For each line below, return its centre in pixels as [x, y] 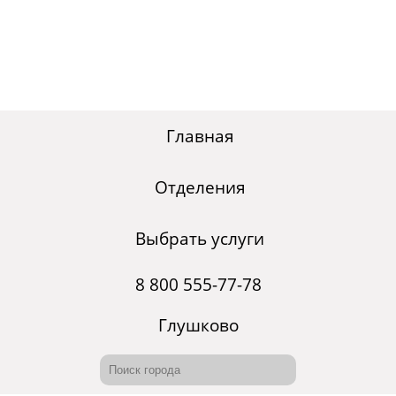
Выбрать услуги [200, 239]
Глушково [198, 326]
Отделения [200, 188]
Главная [200, 137]
